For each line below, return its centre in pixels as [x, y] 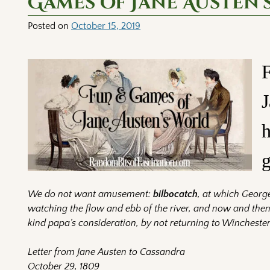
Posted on [50, 26]
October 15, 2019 [106, 26]
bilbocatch [176, 194]
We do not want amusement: [91, 194]
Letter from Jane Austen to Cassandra [107, 252]
